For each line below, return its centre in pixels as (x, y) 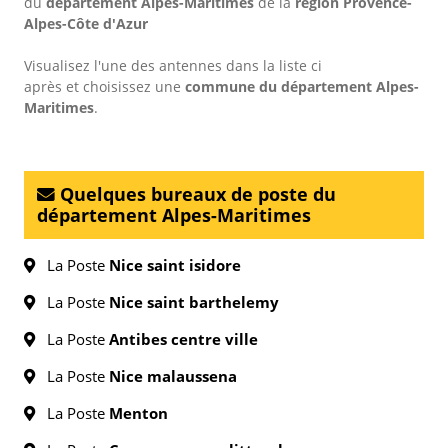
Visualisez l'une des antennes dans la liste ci (173, 65)
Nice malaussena (173, 376)
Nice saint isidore (175, 265)
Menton (138, 413)
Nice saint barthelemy (194, 302)
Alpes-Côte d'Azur (86, 23)
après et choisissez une (104, 86)
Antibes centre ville (183, 339)
